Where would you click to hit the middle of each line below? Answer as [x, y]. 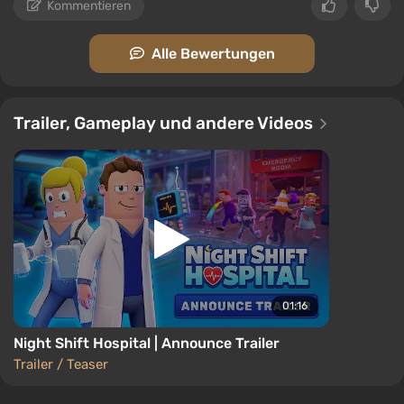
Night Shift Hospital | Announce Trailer [147, 344]
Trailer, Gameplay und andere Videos [165, 123]
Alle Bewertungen [213, 54]
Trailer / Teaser [61, 365]
